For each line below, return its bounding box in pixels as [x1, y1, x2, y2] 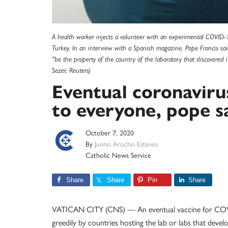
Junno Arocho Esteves [95, 140, 158, 149]
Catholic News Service [85, 151, 151, 160]
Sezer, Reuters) [52, 66, 91, 74]
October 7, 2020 [85, 129, 134, 137]
